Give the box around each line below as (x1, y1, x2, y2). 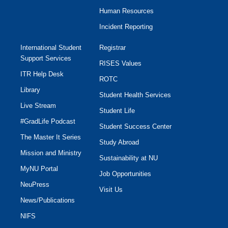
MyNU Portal (20, 165, 58, 173)
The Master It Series (20, 133, 81, 141)
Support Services (20, 54, 71, 63)
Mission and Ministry (20, 149, 81, 157)
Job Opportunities (99, 170, 151, 178)
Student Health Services (99, 91, 171, 99)
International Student (20, 44, 81, 52)
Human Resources (99, 7, 154, 15)
